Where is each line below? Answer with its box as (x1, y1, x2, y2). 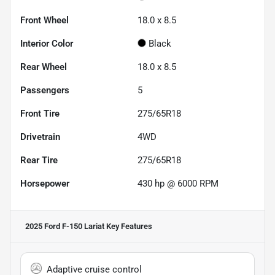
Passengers (20, 84, 69, 96)
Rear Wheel (20, 61, 67, 72)
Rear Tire (20, 154, 58, 166)
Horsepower (20, 177, 69, 189)
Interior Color (20, 37, 73, 49)
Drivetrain (20, 131, 60, 142)
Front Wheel (20, 14, 69, 26)
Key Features (104, 221, 152, 231)
